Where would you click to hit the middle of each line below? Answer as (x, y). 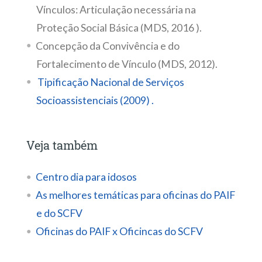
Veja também (62, 145)
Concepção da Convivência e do (107, 46)
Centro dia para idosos (87, 177)
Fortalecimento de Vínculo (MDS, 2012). (127, 64)
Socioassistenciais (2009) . (95, 100)
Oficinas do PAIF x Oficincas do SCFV (119, 231)
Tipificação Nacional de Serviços (110, 82)
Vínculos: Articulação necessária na (116, 9)
